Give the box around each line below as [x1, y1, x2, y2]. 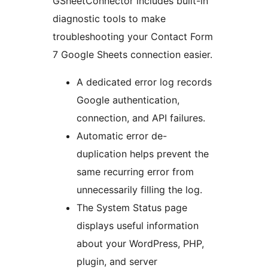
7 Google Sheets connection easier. [53, 48, 212, 61]
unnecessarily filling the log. [77, 184, 202, 196]
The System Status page [77, 202, 187, 214]
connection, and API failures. [77, 112, 205, 124]
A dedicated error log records [77, 76, 212, 89]
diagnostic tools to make [53, 13, 166, 25]
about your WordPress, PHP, [77, 237, 204, 250]
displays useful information [77, 220, 199, 232]
